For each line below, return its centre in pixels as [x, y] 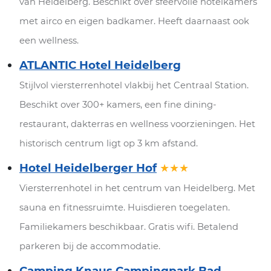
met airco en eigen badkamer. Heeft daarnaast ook [134, 21]
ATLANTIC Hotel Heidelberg [100, 65]
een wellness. [49, 40]
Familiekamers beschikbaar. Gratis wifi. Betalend [129, 227]
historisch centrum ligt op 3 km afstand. [109, 143]
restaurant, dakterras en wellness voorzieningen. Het [137, 124]
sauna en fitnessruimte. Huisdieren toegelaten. [125, 207]
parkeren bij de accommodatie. [90, 246]
